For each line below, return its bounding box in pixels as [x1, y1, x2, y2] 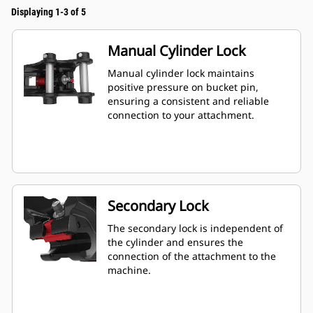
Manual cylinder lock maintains [108, 66, 254, 80]
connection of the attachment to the [108, 249, 276, 263]
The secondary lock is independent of [108, 221, 283, 235]
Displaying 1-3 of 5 [11, 6, 86, 18]
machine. [108, 263, 151, 277]
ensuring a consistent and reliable [108, 94, 269, 108]
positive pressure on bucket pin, [108, 80, 259, 94]
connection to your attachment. [108, 108, 254, 122]
